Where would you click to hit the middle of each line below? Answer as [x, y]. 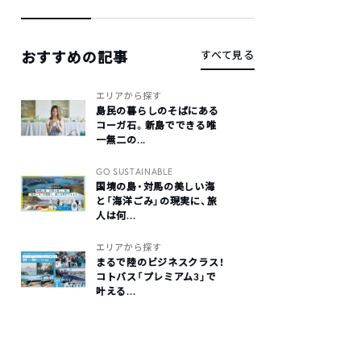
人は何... [116, 216]
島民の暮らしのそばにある [158, 111]
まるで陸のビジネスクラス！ [160, 262]
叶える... [116, 291]
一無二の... [121, 140]
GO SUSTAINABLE [135, 172]
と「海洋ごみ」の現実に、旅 [157, 201]
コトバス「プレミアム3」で [156, 277]
